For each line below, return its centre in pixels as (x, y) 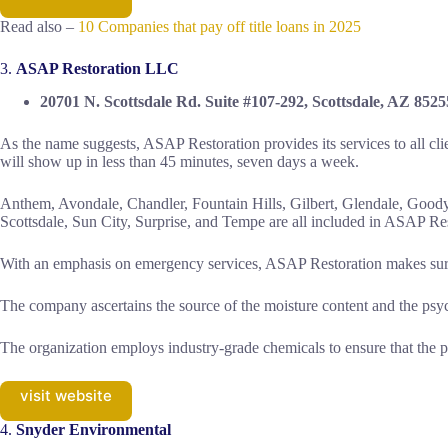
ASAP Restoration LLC (97, 68)
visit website (66, 395)
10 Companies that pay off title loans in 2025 (219, 26)
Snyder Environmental (95, 429)
